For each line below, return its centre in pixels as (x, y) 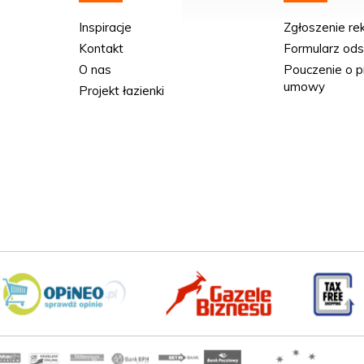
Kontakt (101, 49)
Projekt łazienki (121, 91)
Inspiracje (105, 28)
